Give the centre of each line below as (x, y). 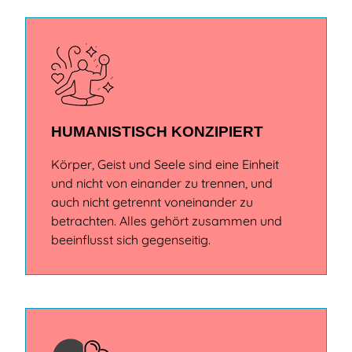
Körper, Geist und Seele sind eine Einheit (165, 165)
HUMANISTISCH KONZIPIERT (157, 132)
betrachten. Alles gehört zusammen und (167, 221)
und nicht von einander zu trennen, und (162, 183)
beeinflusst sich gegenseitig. (131, 240)
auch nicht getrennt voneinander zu (152, 202)
